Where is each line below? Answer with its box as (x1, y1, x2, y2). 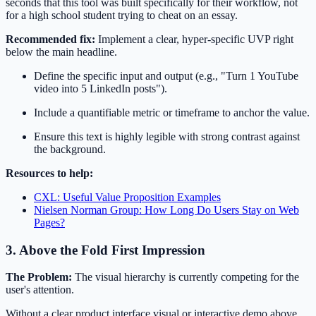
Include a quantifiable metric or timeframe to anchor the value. (34, 106, 310, 119)
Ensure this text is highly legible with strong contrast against (34, 130, 300, 142)
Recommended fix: (6, 32, 95, 45)
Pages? (34, 216, 65, 229)
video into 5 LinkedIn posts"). (34, 82, 167, 95)
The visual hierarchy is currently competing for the (72, 271, 299, 284)
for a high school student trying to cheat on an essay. (6, 8, 238, 21)
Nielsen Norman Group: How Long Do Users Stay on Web (34, 203, 299, 216)
